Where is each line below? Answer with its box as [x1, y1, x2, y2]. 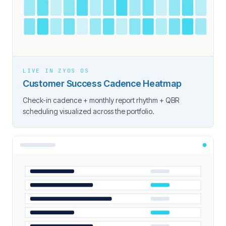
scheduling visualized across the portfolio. [23, 106, 154, 116]
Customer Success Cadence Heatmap [23, 78, 182, 89]
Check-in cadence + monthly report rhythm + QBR [23, 95, 179, 104]
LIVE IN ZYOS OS [23, 67, 89, 74]
